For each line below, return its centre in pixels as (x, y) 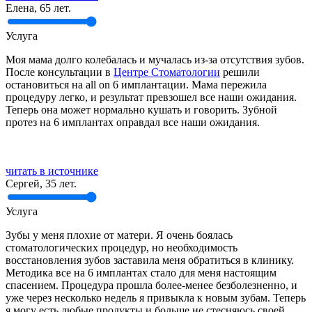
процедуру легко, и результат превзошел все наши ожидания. (151, 97)
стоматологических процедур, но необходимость (122, 247)
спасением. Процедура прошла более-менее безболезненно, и (151, 285)
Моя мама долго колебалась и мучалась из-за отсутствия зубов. (155, 59)
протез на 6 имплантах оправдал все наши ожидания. (133, 122)
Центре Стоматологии (167, 72)
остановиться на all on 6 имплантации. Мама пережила (136, 84)
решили (240, 72)
